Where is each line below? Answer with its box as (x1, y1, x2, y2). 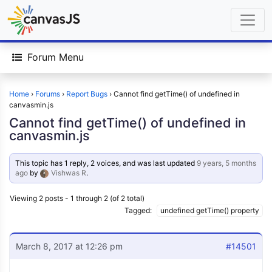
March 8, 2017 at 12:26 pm (16, 241, 123, 251)
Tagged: (124, 206, 154, 215)
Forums (35, 89, 60, 98)
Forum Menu (27, 51, 84, 63)
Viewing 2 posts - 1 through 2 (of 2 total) (10, 194, 144, 203)
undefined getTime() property (160, 206, 259, 215)
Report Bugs (66, 89, 107, 98)
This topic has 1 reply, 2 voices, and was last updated (15, 158, 197, 168)
